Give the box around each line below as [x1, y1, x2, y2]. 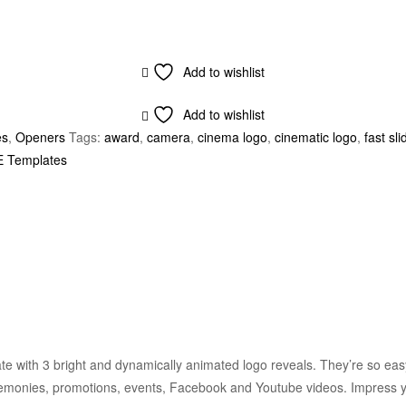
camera [147, 128, 190, 147]
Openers [15, 128, 65, 147]
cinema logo [198, 128, 267, 147]
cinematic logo [275, 128, 357, 147]
